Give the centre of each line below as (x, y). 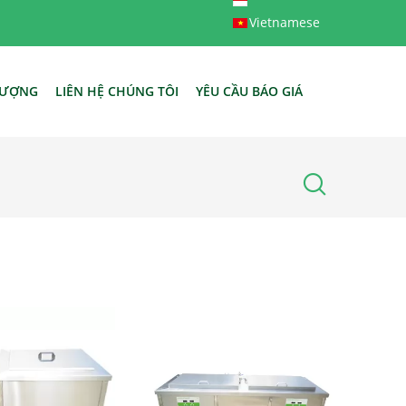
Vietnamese (285, 22)
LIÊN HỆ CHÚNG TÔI (117, 91)
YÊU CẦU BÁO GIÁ (249, 91)
